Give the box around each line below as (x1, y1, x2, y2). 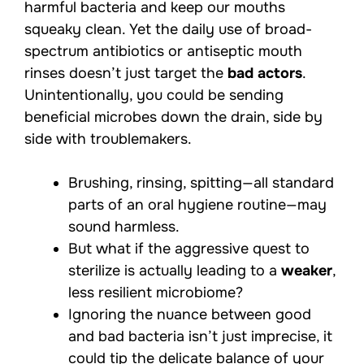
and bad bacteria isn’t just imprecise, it (68, 327, 332, 346)
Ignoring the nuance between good (68, 305, 311, 324)
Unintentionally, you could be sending (24, 86, 284, 105)
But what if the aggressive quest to (68, 240, 310, 258)
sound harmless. (68, 218, 180, 236)
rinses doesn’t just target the (24, 64, 227, 83)
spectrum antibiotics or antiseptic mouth (24, 42, 302, 61)
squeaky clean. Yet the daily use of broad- (24, 20, 312, 39)
